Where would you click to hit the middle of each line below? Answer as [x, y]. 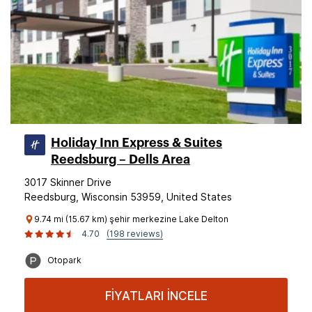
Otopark [64, 260]
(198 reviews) [135, 234]
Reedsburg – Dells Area [120, 159]
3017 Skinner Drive [68, 182]
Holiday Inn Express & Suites [136, 143]
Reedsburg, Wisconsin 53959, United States [128, 197]
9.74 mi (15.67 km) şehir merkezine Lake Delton [131, 219]
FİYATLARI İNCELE [156, 296]
